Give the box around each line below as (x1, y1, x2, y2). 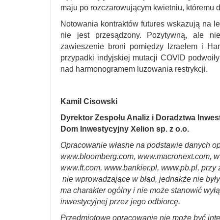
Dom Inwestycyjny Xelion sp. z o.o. (60, 125, 189, 133)
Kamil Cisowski (60, 97, 117, 106)
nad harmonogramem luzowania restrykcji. (60, 65, 208, 73)
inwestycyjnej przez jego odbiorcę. (60, 197, 180, 206)
